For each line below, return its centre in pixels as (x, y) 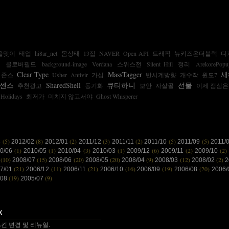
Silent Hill (160, 64)
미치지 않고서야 (70, 96)
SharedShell (63, 85)
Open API (136, 53)
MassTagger (125, 74)
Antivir (79, 75)
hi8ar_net (46, 53)
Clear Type (32, 74)
